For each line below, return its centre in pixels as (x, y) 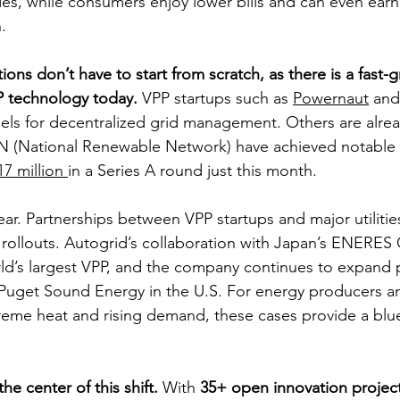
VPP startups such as (217, 98)
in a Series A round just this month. (192, 170)
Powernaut (331, 98)
